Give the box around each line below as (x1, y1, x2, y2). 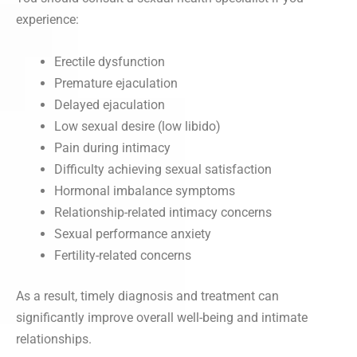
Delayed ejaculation (54, 96, 165, 112)
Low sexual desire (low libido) (54, 118, 221, 134)
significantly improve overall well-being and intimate (16, 309, 308, 325)
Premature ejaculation (54, 75, 178, 91)
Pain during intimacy (54, 139, 171, 155)
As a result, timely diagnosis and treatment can (16, 288, 279, 304)
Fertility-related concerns (54, 247, 191, 263)
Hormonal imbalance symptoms (54, 182, 235, 198)
